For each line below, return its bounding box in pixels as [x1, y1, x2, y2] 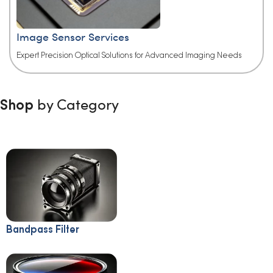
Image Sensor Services [16, 29, 129, 44]
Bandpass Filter [6, 223, 79, 236]
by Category [37, 93, 119, 113]
